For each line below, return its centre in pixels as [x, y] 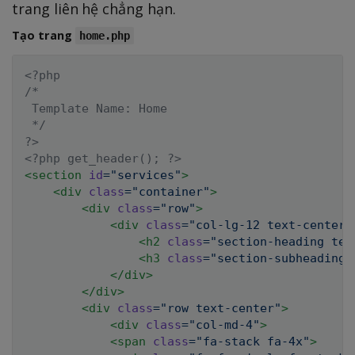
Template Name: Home [96, 108]
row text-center [221, 308]
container [171, 191]
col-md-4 [224, 324]
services [146, 175]
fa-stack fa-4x [253, 341]
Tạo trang [44, 35]
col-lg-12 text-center [271, 225]
